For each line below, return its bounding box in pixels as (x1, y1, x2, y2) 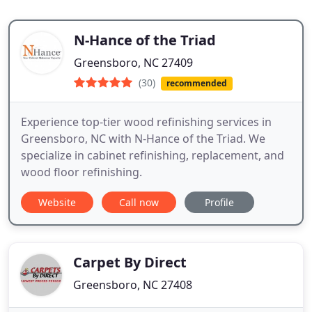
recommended (166, 77, 227, 89)
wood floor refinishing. (21, 164, 142, 180)
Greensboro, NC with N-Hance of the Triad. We (21, 131, 265, 147)
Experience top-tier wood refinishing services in (21, 114, 272, 130)
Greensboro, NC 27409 (74, 55, 193, 70)
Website (38, 196, 76, 210)
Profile (205, 196, 234, 210)
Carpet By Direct (73, 253, 187, 272)
